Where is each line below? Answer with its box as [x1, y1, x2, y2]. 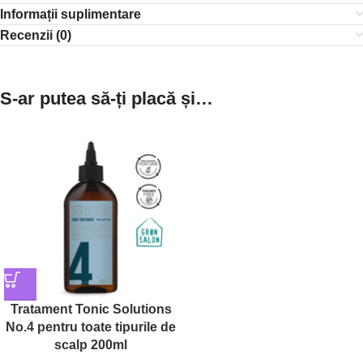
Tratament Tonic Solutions [10, 302, 172, 316]
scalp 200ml [54, 338, 127, 352]
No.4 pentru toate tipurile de [6, 320, 176, 334]
